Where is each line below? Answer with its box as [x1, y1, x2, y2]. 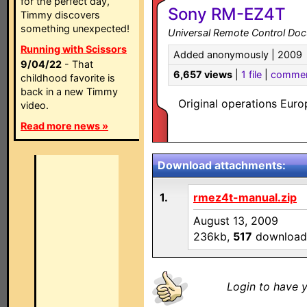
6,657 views [173, 69, 232, 80]
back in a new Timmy [21, 86, 118, 97]
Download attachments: [158, 158, 286, 172]
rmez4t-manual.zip [193, 191, 297, 204]
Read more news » [21, 120, 108, 132]
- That [62, 58, 93, 70]
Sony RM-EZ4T [168, 4, 286, 24]
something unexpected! [21, 23, 130, 34]
